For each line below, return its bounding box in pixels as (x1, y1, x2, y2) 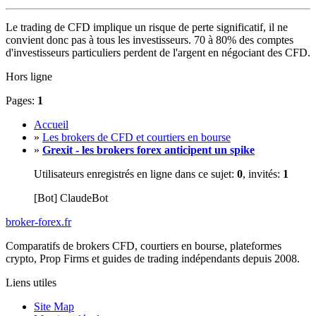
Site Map (34, 300, 74, 312)
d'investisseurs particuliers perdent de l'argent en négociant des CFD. (6, 46, 310, 59)
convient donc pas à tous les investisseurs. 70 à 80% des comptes (6, 33, 293, 46)
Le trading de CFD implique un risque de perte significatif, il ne (6, 20, 288, 33)
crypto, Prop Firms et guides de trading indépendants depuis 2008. (6, 252, 300, 265)
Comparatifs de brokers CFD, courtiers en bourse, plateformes (6, 239, 281, 252)
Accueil (34, 118, 68, 130)
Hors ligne (6, 70, 52, 83)
